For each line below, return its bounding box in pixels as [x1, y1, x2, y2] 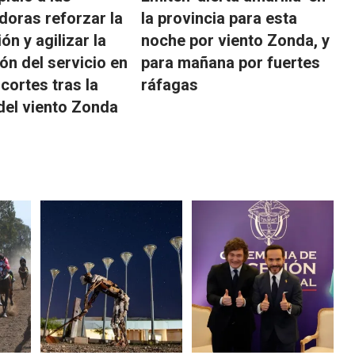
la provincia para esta [141, 8, 298, 28]
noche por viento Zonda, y [141, 30, 330, 50]
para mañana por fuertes [141, 52, 321, 72]
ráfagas [141, 74, 199, 94]
